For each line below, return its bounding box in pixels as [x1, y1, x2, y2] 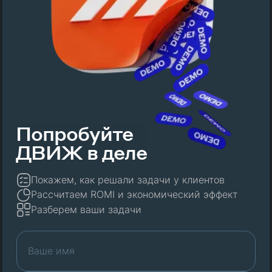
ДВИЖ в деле [15, 140, 147, 165]
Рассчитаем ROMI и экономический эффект [31, 189, 238, 201]
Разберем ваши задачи [31, 204, 142, 216]
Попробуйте [15, 121, 133, 146]
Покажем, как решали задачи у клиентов [31, 174, 225, 186]
